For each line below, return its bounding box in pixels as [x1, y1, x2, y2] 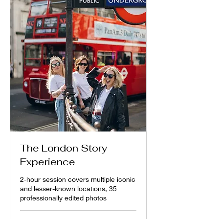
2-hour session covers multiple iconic [20, 175, 135, 183]
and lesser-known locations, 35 [20, 184, 117, 193]
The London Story [20, 142, 107, 154]
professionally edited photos [20, 194, 107, 202]
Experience [20, 155, 75, 168]
